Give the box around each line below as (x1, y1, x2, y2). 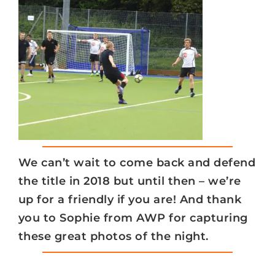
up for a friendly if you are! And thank (18, 192, 242, 206)
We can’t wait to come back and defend (18, 155, 256, 169)
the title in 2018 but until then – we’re (18, 174, 241, 188)
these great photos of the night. (18, 229, 209, 243)
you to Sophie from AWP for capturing (18, 211, 248, 225)
